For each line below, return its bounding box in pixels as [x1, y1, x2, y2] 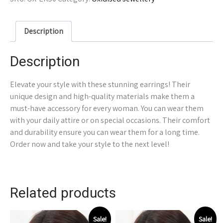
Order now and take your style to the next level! [10, 139, 169, 150]
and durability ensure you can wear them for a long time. [10, 127, 200, 138]
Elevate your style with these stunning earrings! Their [10, 79, 190, 90]
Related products [10, 185, 116, 202]
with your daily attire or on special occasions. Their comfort [10, 115, 210, 126]
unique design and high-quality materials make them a [10, 91, 195, 102]
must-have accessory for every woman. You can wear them [10, 103, 204, 114]
